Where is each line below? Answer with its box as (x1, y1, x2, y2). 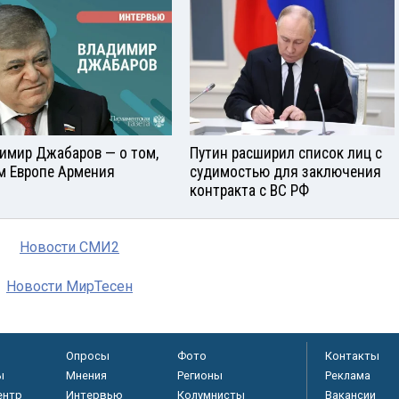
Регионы (176, 368, 223, 382)
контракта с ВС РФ (190, 181, 309, 199)
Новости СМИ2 (20, 238, 119, 256)
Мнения (65, 368, 107, 382)
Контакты (325, 348, 379, 362)
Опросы (65, 348, 110, 362)
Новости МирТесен (6, 277, 133, 295)
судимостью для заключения (190, 162, 381, 181)
